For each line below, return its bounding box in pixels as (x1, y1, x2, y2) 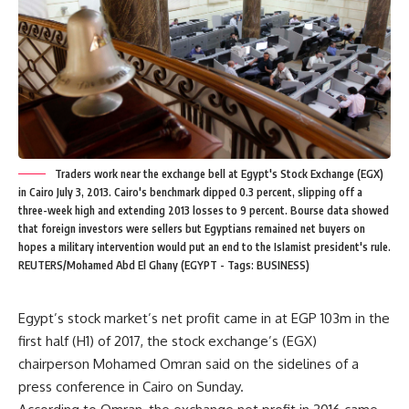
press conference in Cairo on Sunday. (18, 377, 244, 395)
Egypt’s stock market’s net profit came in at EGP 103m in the (18, 309, 390, 327)
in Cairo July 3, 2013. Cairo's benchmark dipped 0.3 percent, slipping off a (18, 184, 362, 199)
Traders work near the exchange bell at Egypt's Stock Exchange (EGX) (55, 166, 383, 181)
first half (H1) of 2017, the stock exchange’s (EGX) (18, 331, 317, 350)
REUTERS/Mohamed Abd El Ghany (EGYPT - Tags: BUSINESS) (18, 257, 309, 272)
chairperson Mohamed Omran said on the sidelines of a (18, 354, 359, 372)
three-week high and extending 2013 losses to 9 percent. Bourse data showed (18, 203, 389, 217)
